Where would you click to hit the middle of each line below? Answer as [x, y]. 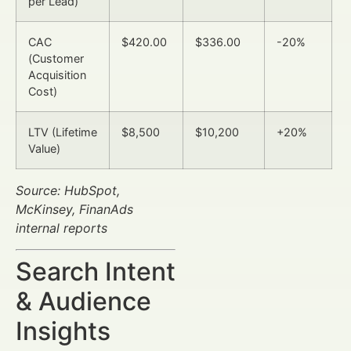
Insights [63, 331]
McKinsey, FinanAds [74, 210]
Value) [44, 149]
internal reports [62, 228]
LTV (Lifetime [63, 132]
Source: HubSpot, [68, 191]
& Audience [83, 301]
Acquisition [57, 75]
